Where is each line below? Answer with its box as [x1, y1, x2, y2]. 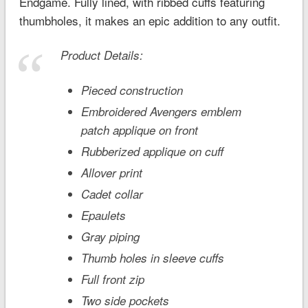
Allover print [80, 164, 142, 181]
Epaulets [80, 206, 126, 223]
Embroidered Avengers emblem [80, 102, 241, 120]
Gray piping [80, 228, 140, 245]
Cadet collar [80, 185, 143, 202]
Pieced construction [80, 81, 183, 98]
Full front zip [80, 270, 144, 287]
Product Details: [60, 46, 143, 63]
